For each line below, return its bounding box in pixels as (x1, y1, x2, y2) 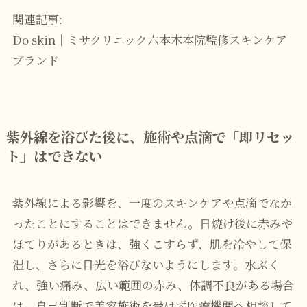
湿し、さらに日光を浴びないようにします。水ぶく (12, 256, 280, 273)
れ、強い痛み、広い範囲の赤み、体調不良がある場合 (12, 276, 294, 294)
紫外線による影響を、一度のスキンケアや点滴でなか (12, 194, 292, 212)
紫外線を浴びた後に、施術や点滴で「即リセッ (5, 125, 294, 147)
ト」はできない (5, 145, 102, 166)
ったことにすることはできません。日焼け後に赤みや (12, 214, 293, 232)
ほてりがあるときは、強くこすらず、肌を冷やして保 (12, 235, 291, 253)
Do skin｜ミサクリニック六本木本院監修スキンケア (12, 30, 287, 48)
